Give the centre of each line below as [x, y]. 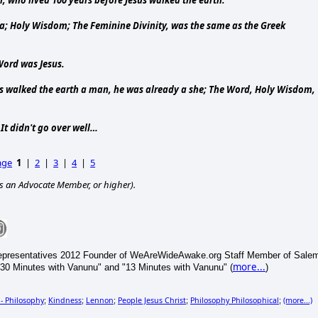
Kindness [65, 301]
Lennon [100, 301]
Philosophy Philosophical [235, 301]
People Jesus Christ [152, 301]
